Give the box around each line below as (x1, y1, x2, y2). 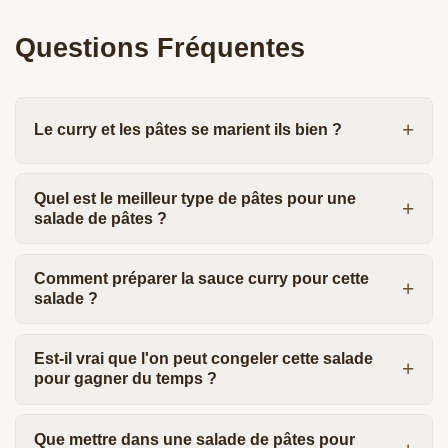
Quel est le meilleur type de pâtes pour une (33, 189, 356, 207)
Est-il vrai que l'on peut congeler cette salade (33, 350, 373, 368)
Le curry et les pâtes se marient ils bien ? (33, 121, 342, 139)
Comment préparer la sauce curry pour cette (33, 269, 369, 287)
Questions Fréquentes (15, 31, 305, 63)
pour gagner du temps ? (33, 370, 217, 388)
